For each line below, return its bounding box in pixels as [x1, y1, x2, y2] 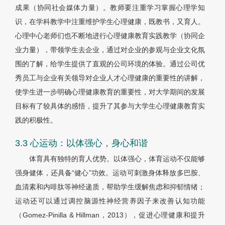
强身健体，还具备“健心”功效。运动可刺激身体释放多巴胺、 [15, 169, 205, 177]
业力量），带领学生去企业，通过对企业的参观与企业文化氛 [15, 46, 205, 54]
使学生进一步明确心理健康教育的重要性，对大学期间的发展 [15, 88, 205, 96]
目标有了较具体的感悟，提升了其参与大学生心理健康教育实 [15, 102, 205, 110]
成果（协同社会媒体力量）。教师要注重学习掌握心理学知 [15, 4, 205, 12]
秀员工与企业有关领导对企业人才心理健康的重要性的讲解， [15, 74, 205, 82]
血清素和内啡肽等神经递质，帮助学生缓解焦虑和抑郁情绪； [15, 183, 205, 191]
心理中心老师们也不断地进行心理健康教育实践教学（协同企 [15, 32, 205, 40]
